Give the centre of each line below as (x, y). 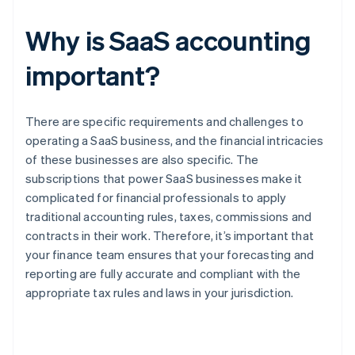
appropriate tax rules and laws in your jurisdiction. (160, 293)
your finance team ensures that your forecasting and (170, 255)
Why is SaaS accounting (168, 40)
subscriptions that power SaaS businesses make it (164, 179)
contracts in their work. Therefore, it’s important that (170, 236)
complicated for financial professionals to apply (156, 198)
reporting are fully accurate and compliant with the (163, 274)
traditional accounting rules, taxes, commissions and (169, 217)
